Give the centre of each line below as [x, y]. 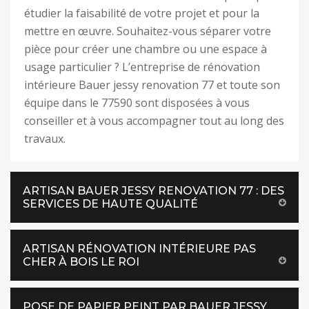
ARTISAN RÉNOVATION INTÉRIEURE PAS [139, 249]
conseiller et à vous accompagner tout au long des [154, 121]
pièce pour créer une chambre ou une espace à [146, 49]
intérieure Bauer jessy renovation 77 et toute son [152, 85]
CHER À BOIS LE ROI [81, 262]
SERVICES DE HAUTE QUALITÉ [110, 204]
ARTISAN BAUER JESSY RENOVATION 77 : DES [153, 191]
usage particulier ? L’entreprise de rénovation [142, 67]
